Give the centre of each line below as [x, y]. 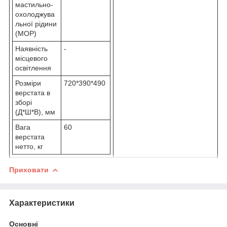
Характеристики [42, 203]
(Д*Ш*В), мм [36, 112]
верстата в [33, 92]
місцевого [31, 58]
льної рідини [36, 24]
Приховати [29, 169]
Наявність [31, 48]
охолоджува [35, 14]
